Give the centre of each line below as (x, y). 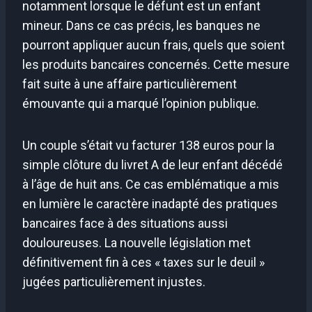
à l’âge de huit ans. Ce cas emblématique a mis (151, 184)
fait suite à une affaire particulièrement (130, 84)
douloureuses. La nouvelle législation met (136, 242)
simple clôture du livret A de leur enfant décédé (153, 164)
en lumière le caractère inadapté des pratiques (150, 203)
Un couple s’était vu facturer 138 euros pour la (148, 145)
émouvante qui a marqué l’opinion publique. (141, 103)
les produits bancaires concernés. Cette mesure (156, 64)
